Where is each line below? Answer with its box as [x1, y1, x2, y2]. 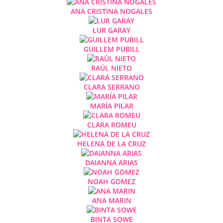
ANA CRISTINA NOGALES [71, 6, 152, 16]
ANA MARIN [92, 195, 131, 205]
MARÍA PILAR [90, 101, 133, 111]
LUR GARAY [93, 25, 130, 35]
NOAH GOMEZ [88, 176, 135, 186]
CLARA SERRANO [83, 82, 140, 92]
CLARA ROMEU [87, 119, 136, 129]
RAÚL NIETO [91, 63, 132, 73]
